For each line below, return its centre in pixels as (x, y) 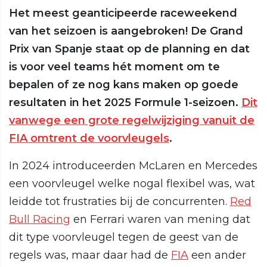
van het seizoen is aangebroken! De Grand (126, 31)
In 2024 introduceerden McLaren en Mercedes (133, 166)
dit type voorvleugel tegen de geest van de (124, 237)
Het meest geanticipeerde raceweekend (123, 13)
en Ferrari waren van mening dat (160, 220)
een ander (217, 255)
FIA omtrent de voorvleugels (89, 139)
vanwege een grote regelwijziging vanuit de (132, 121)
